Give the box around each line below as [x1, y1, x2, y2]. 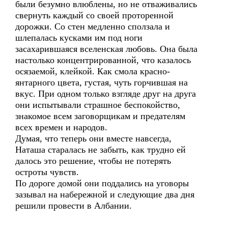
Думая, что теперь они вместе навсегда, [15, 133, 172, 144]
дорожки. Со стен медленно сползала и [15, 21, 170, 32]
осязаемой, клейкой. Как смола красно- [15, 66, 170, 76]
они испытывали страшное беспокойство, [15, 100, 180, 110]
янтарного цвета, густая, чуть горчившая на [15, 77, 188, 88]
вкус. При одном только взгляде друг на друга [15, 89, 196, 99]
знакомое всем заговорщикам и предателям [15, 111, 185, 121]
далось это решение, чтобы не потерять [15, 156, 171, 166]
